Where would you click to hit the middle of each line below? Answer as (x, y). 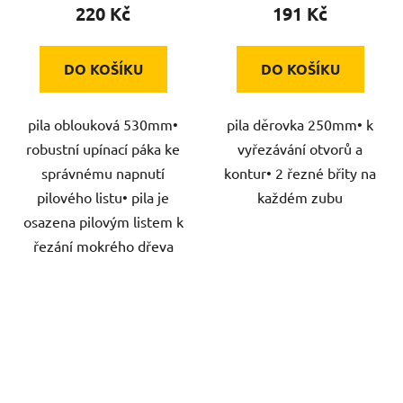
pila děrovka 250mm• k (300, 124)
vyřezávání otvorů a (300, 148)
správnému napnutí (103, 172)
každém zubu (300, 197)
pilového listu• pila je (103, 197)
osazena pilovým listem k (103, 221)
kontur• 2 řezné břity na (300, 172)
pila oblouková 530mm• (103, 124)
